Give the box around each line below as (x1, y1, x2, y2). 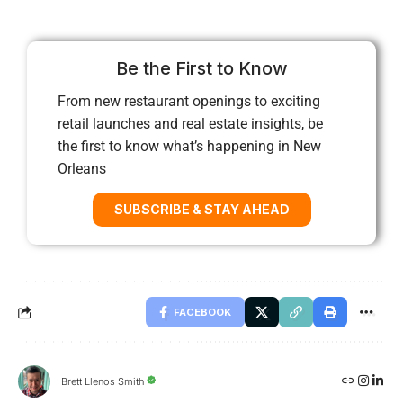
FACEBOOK (174, 305, 231, 318)
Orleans (58, 159, 106, 177)
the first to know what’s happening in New (58, 137, 321, 155)
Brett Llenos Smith (61, 375, 144, 388)
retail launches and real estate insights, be (58, 114, 323, 132)
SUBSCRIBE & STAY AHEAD (113, 201, 290, 217)
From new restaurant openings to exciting (58, 92, 320, 110)
